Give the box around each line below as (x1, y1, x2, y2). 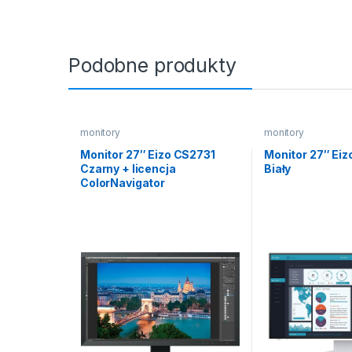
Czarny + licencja (79, 161, 176, 175)
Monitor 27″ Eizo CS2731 (79, 147, 215, 161)
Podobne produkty (68, 53, 236, 78)
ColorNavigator (79, 175, 166, 189)
